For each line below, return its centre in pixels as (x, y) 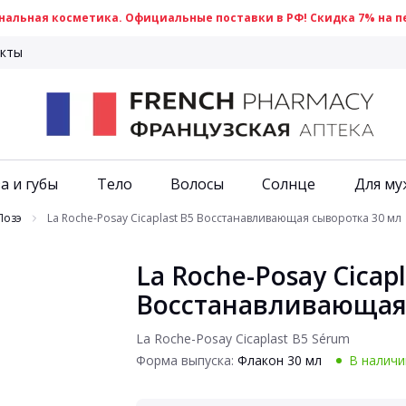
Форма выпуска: (187, 360)
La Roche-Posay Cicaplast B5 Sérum (243, 338)
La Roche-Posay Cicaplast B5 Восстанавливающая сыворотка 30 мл (224, 218)
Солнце (289, 184)
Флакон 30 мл (280, 360)
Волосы (197, 184)
